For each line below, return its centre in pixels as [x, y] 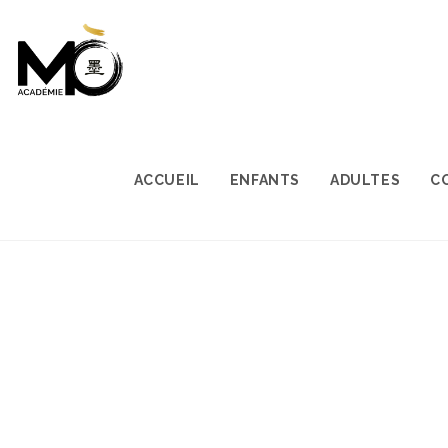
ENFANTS [264, 180]
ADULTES [365, 180]
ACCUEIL [166, 180]
